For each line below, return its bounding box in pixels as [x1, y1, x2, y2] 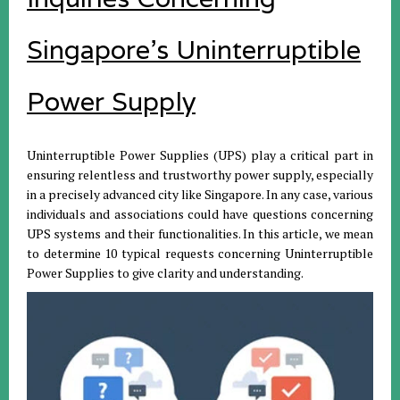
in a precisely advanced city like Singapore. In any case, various [27, 185, 373, 203]
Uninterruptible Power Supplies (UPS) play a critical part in [27, 146, 373, 163]
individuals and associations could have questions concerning [27, 204, 373, 222]
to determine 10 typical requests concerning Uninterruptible [27, 244, 373, 262]
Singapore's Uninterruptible [27, 32, 361, 66]
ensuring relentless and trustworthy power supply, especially [27, 165, 373, 183]
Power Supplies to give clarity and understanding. [27, 263, 304, 281]
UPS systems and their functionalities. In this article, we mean [27, 224, 373, 242]
